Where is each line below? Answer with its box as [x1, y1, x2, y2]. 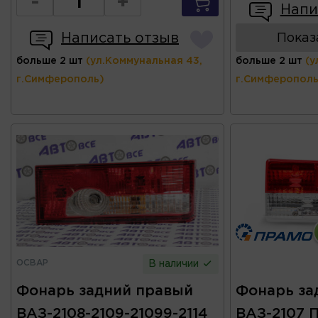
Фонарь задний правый [16, 285, 193, 298]
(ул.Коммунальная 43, [86, 57, 202, 66]
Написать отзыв [61, 32, 179, 45]
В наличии [148, 260, 202, 269]
